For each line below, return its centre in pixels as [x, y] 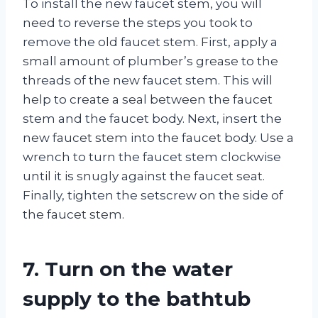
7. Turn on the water [128, 269]
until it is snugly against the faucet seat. [144, 176]
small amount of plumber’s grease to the [150, 61]
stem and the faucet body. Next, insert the [152, 118]
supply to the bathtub [137, 298]
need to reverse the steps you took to [138, 22]
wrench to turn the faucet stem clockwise [152, 157]
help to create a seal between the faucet [148, 99]
